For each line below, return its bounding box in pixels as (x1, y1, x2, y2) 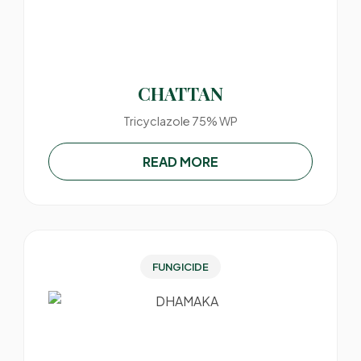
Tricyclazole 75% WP (122, 114, 238, 128)
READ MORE (142, 153, 218, 170)
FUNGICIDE (151, 260, 209, 273)
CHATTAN (137, 81, 223, 106)
